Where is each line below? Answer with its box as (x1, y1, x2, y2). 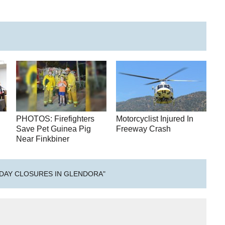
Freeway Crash (116, 124, 171, 133)
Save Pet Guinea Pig (16, 124, 91, 133)
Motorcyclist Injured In (116, 114, 194, 123)
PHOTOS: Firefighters (16, 114, 95, 123)
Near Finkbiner (16, 134, 70, 143)
